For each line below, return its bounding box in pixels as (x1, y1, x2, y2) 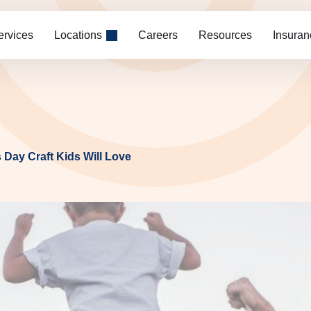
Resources (199, 28, 252, 41)
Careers (138, 28, 178, 41)
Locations (54, 28, 102, 41)
